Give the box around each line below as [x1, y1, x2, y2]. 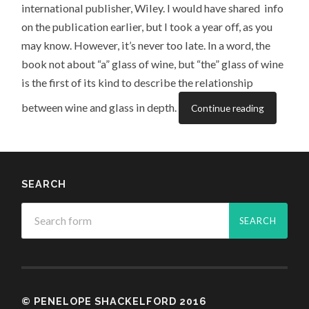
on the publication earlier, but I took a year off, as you [21, 19, 273, 33]
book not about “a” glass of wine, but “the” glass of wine [21, 57, 284, 70]
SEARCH [21, 177, 67, 190]
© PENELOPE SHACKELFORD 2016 [21, 295, 208, 307]
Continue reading [191, 101, 265, 114]
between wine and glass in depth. [21, 100, 179, 114]
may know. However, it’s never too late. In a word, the [21, 38, 271, 52]
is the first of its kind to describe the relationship [21, 75, 254, 89]
